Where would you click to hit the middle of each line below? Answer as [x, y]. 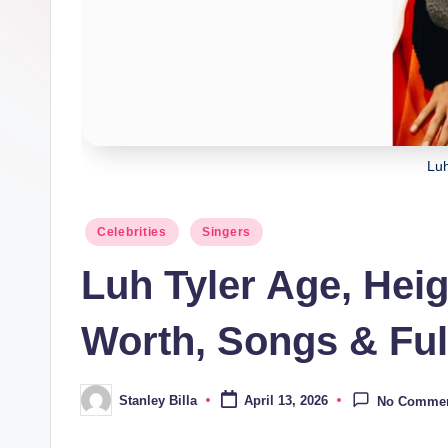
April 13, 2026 [285, 401]
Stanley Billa [158, 400]
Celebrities [132, 232]
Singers [226, 232]
